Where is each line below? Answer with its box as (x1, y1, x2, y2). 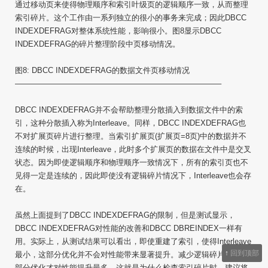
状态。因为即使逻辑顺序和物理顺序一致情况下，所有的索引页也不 (15, 158, 248, 167)
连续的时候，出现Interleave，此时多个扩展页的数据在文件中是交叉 (15, 145, 251, 154)
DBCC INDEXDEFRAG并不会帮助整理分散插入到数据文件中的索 (15, 105, 243, 114)
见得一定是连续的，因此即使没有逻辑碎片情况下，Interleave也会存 (15, 171, 251, 180)
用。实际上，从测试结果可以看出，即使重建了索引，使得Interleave (15, 237, 251, 246)
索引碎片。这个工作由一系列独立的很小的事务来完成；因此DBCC (15, 13, 246, 22)
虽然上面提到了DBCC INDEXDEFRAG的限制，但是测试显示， (15, 211, 235, 220)
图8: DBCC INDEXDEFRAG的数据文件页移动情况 (15, 66, 190, 75)
